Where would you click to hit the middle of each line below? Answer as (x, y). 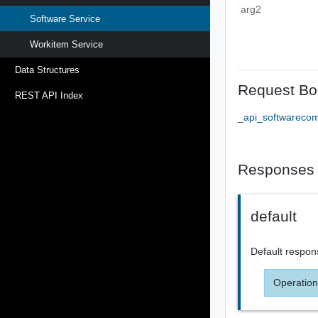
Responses (276, 169)
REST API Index (49, 96)
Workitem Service (66, 44)
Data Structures (47, 70)
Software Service (65, 18)
